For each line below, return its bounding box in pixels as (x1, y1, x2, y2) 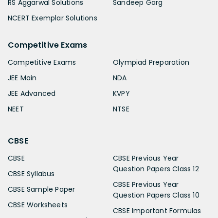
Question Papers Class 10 (113, 190, 200, 200)
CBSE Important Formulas (113, 206, 201, 216)
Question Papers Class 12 (113, 164, 199, 174)
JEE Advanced (8, 89, 56, 99)
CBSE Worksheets (8, 200, 68, 210)
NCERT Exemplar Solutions (8, 13, 97, 23)
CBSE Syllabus (8, 169, 55, 179)
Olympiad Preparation (113, 57, 189, 68)
